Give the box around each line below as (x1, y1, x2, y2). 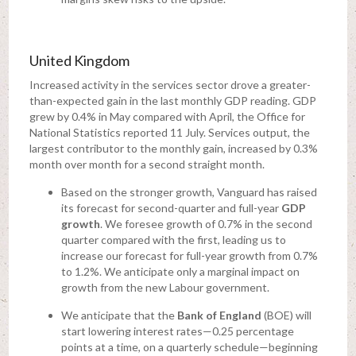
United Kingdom (29, 52, 130, 70)
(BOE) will (261, 308, 311, 323)
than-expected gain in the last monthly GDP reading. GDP (29, 94, 316, 108)
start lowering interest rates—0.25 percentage (60, 324, 294, 339)
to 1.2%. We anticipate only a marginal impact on (60, 265, 300, 279)
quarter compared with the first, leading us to (60, 233, 286, 247)
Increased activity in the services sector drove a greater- (29, 78, 311, 92)
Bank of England (176, 308, 261, 323)
